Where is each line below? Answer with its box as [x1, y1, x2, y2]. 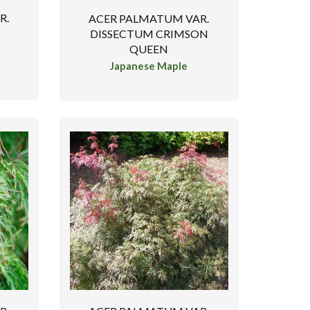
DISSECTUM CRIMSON [89, 26, 208, 40]
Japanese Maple [110, 60, 188, 73]
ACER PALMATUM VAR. [89, 11, 210, 25]
